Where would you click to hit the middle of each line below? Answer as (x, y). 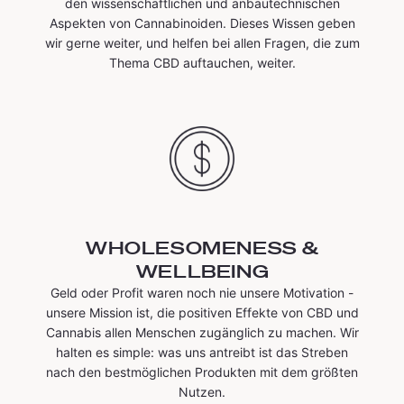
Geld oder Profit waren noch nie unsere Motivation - (202, 292)
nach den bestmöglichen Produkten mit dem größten (202, 372)
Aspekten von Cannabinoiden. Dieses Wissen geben (202, 23)
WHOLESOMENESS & (202, 247)
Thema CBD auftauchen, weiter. (202, 62)
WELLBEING (202, 271)
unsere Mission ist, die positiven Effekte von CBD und (202, 312)
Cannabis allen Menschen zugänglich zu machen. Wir (202, 332)
